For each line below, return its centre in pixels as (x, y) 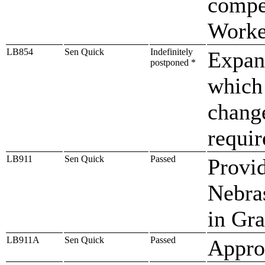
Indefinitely (172, 51)
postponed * (173, 62)
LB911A (23, 240)
